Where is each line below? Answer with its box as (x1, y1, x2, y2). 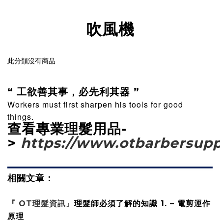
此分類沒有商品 (7, 56, 55, 66)
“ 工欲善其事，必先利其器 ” (7, 86, 143, 98)
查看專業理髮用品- (7, 120, 127, 137)
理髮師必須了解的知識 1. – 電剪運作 (74, 199, 211, 209)
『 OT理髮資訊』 (7, 199, 74, 209)
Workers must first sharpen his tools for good (7, 99, 183, 110)
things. (7, 111, 36, 123)
